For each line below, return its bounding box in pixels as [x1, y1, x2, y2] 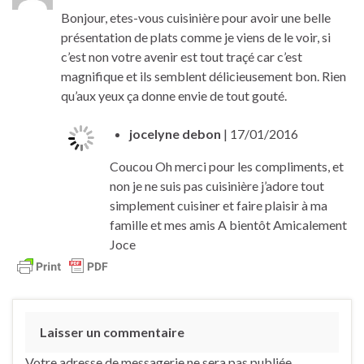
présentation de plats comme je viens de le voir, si [61, 29, 331, 45]
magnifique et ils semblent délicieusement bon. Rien [61, 68, 346, 84]
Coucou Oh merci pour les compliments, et [110, 158, 344, 175]
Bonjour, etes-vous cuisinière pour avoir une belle [61, 10, 331, 26]
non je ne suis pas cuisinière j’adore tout [110, 178, 324, 194]
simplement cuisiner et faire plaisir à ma [110, 197, 327, 214]
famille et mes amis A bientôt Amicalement [110, 217, 347, 233]
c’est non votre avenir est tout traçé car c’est [61, 49, 302, 65]
